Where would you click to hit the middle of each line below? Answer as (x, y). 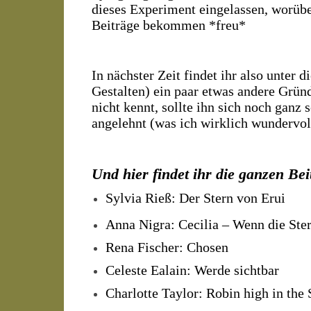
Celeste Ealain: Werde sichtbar (192, 270)
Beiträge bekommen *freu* (169, 25)
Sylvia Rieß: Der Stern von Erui (195, 197)
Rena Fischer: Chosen (167, 247)
